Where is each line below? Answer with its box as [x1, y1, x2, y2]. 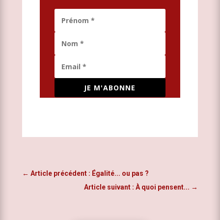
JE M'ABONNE [84, 82, 136, 92]
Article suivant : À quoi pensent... [84, 183, 190, 191]
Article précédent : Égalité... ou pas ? [30, 169, 149, 177]
